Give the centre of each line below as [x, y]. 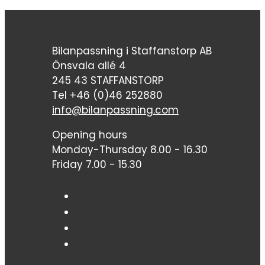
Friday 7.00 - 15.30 [97, 164]
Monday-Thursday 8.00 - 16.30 [130, 149]
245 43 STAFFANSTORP [108, 80]
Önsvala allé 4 [89, 65]
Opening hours [90, 135]
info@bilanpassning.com [115, 110]
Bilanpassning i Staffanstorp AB [132, 51]
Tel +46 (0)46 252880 [107, 95]
